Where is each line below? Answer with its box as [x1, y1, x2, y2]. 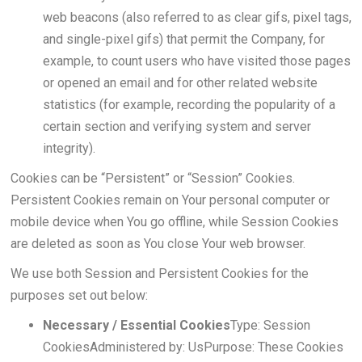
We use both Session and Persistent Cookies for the [10, 266, 309, 281]
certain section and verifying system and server [42, 119, 311, 134]
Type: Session [229, 318, 310, 333]
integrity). [42, 141, 95, 156]
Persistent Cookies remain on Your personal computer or [10, 192, 330, 208]
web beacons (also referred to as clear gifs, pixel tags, [42, 10, 351, 25]
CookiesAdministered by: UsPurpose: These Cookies [42, 339, 343, 355]
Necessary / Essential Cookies [42, 318, 230, 333]
